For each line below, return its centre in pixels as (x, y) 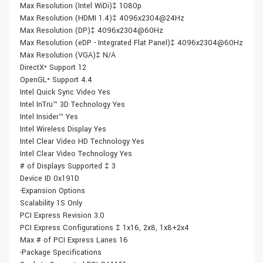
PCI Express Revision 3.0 (62, 216)
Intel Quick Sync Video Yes (65, 92)
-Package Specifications (61, 253)
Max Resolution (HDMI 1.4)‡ (70, 18)
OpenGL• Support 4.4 (56, 80)
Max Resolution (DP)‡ (59, 31)
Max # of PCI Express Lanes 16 (74, 240)
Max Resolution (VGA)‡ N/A (68, 55)
